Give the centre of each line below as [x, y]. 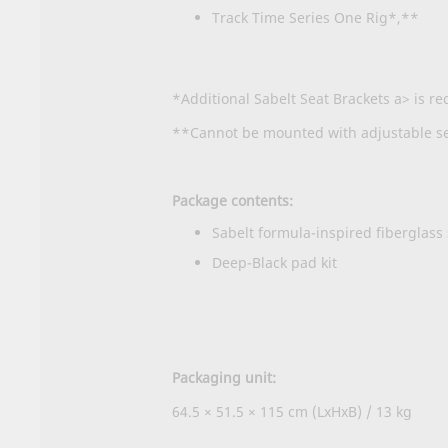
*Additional [213, 98]
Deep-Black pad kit [274, 262]
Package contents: [232, 200]
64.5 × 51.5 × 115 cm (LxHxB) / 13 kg [292, 411]
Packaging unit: [224, 377]
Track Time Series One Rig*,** [315, 17]
